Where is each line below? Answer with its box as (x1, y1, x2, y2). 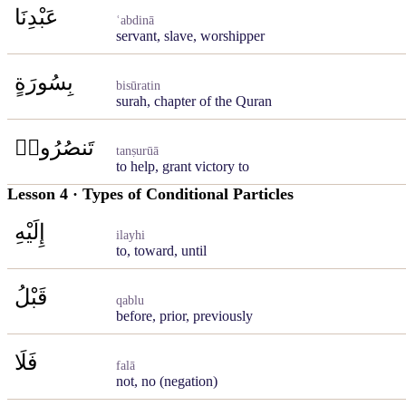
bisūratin (116, 79, 160, 92)
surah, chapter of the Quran (116, 93, 272, 109)
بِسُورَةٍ (14, 71, 73, 94)
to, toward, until (116, 243, 207, 258)
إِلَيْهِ (14, 220, 45, 244)
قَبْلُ (14, 285, 47, 309)
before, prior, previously (116, 308, 253, 324)
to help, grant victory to (116, 159, 249, 174)
